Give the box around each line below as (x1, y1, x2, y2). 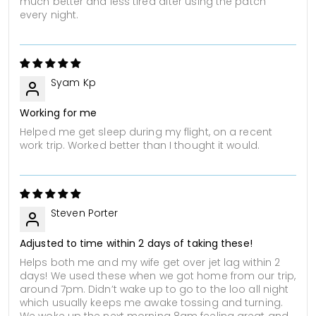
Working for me (20, 105, 97, 120)
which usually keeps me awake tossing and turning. (20, 295, 283, 310)
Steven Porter (51, 205, 119, 220)
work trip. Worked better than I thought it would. (20, 138, 260, 152)
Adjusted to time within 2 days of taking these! (20, 236, 253, 250)
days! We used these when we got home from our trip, (20, 268, 296, 283)
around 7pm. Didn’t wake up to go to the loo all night (20, 281, 289, 296)
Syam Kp (51, 75, 96, 90)
